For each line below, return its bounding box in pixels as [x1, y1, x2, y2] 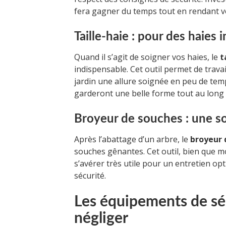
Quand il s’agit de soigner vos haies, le [74, 51, 220, 63]
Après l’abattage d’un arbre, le [74, 133, 190, 145]
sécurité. [74, 169, 106, 181]
